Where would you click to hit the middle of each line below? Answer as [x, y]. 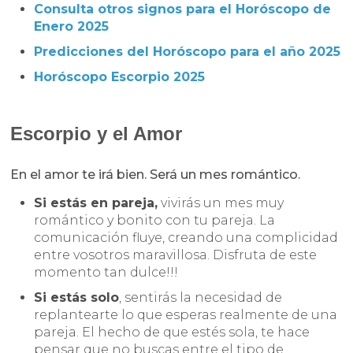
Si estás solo [77, 298]
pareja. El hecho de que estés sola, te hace [172, 333]
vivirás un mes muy [221, 203]
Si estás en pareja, [96, 203]
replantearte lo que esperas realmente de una [186, 315]
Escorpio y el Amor [97, 134]
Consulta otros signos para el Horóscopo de [183, 9]
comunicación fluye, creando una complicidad [186, 238]
